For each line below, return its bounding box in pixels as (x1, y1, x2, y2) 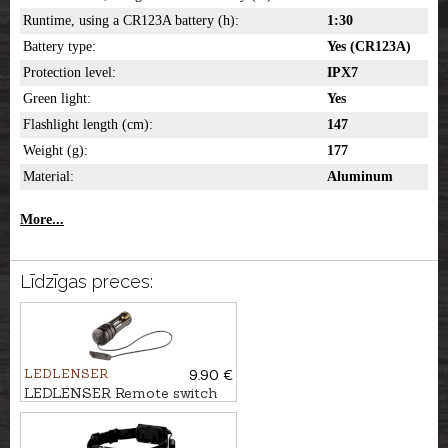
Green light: (23, 91, 91, 107)
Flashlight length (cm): (23, 117, 153, 133)
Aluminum (327, 169, 393, 185)
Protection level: (23, 65, 116, 81)
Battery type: (23, 39, 96, 55)
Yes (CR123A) (327, 39, 411, 55)
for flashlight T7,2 (24, 402, 146, 421)
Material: (23, 169, 78, 185)
